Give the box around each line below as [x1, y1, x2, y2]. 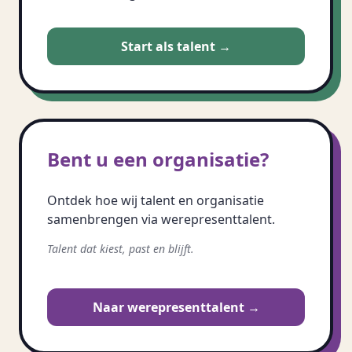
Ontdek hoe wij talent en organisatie [47, 192, 264, 209]
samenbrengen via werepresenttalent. [47, 211, 275, 228]
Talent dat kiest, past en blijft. [47, 241, 194, 256]
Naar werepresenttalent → [92, 299, 260, 316]
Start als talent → [121, 38, 231, 55]
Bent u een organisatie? [47, 146, 269, 172]
